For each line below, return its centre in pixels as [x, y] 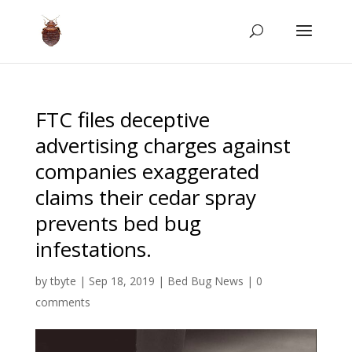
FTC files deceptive [122, 119]
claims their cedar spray [145, 197]
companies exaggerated [147, 171]
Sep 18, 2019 [121, 281]
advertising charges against [163, 145]
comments [62, 302]
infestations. [93, 249]
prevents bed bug [118, 223]
